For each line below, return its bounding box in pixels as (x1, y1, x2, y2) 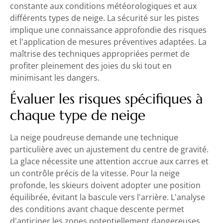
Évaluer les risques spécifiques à (10, 90, 203, 108)
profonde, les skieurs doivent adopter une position (10, 180, 201, 191)
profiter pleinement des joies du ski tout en (10, 60, 172, 71)
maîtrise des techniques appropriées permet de (10, 48, 190, 59)
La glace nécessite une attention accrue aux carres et (10, 156, 209, 167)
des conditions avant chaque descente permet (10, 204, 184, 215)
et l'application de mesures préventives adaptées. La (10, 36, 207, 47)
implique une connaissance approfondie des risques (10, 24, 207, 35)
